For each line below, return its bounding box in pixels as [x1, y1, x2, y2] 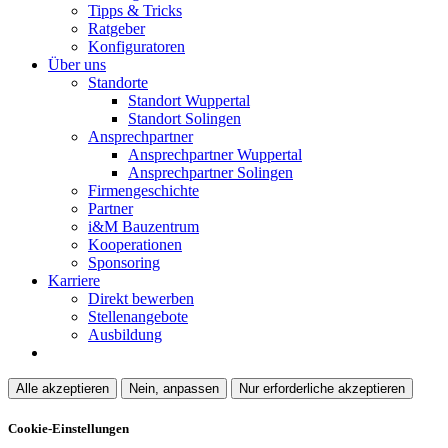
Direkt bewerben [88, 290, 194, 308]
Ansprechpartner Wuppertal [128, 146, 302, 164]
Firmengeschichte [88, 182, 199, 200]
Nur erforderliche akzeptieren [239, 381, 405, 397]
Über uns [48, 56, 106, 74]
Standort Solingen [128, 110, 241, 128]
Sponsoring [88, 254, 160, 272]
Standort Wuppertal [128, 92, 250, 110]
